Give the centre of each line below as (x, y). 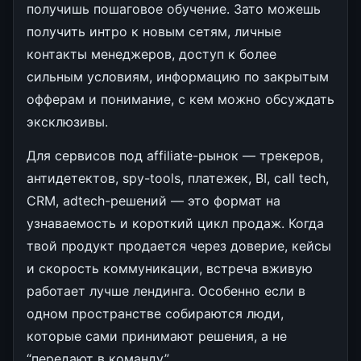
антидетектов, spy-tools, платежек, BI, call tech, (178, 178)
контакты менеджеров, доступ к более (151, 54)
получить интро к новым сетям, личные (154, 31)
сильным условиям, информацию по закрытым (178, 76)
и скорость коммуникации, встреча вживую (170, 268)
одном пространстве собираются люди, (155, 313)
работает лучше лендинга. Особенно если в (166, 290)
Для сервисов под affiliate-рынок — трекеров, (175, 155)
